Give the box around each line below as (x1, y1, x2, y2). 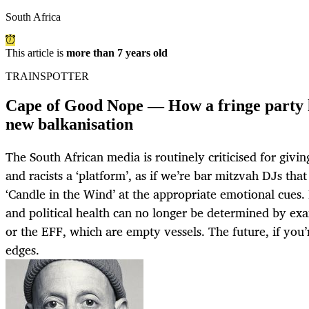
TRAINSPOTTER (6, 70, 89, 83)
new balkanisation (6, 115, 133, 134)
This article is (6, 47, 66, 59)
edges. (6, 239, 39, 261)
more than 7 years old (66, 47, 168, 59)
